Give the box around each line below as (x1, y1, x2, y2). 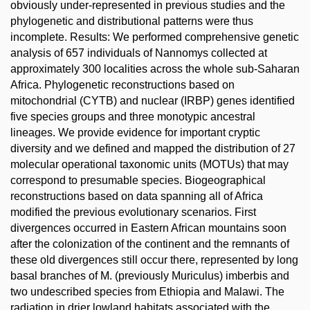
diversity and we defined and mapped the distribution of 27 (10, 143, 295, 154)
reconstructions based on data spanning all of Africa (10, 190, 263, 202)
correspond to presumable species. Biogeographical (10, 174, 266, 186)
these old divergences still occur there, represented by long (10, 254, 298, 266)
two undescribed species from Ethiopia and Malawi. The (10, 286, 284, 298)
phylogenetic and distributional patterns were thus (10, 15, 253, 27)
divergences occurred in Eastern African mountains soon (10, 222, 286, 234)
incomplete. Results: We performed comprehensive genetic (10, 31, 299, 43)
